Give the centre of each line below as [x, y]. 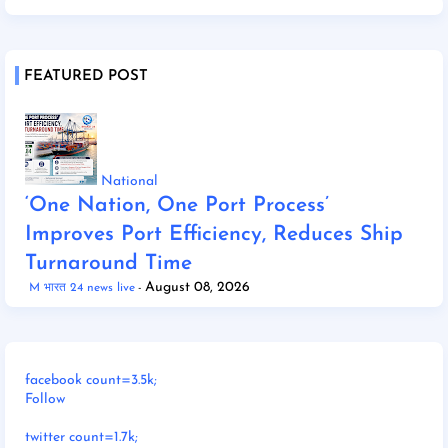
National [129, 181]
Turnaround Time [108, 263]
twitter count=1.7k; [81, 437]
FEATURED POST [86, 76]
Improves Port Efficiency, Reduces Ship [214, 234]
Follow [45, 399]
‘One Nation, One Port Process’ [177, 205]
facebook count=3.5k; [91, 380]
